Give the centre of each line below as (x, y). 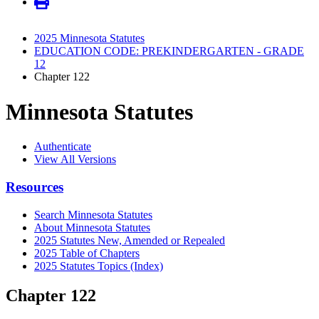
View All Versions (75, 159)
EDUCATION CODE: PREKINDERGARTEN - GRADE (169, 51)
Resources (35, 187)
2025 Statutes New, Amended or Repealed (130, 240)
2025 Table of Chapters (87, 253)
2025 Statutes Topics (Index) (99, 266)
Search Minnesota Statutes (93, 214)
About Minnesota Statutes (92, 227)
